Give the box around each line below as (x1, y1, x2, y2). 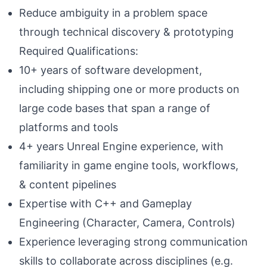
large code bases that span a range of (19, 102, 210, 114)
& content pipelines (19, 178, 116, 191)
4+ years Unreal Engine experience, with (19, 140, 223, 153)
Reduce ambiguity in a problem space (19, 7, 207, 19)
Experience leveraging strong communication (19, 235, 248, 248)
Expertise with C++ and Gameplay (19, 197, 192, 210)
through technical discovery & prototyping (19, 26, 234, 38)
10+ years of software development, (19, 64, 202, 76)
